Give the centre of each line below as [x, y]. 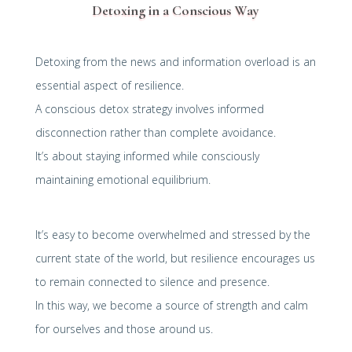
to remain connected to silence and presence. [152, 281]
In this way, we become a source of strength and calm [171, 305]
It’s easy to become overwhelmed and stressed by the [172, 234]
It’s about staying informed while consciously [147, 156]
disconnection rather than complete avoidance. [155, 132]
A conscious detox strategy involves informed [149, 108]
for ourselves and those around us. [124, 328]
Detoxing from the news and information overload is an [175, 61]
